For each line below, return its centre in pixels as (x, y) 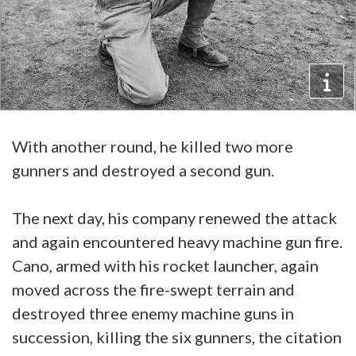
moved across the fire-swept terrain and (153, 289)
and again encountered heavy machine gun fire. (177, 241)
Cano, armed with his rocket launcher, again (165, 265)
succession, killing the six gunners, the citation (177, 337)
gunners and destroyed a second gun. (145, 170)
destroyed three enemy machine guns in (153, 313)
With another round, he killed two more (153, 146)
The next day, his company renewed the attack (174, 217)
